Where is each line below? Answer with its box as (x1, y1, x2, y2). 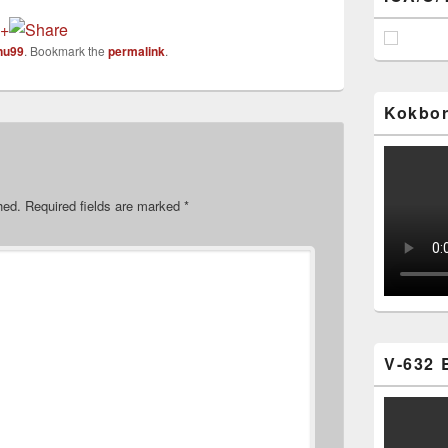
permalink (108, 42, 165, 60)
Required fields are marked (25, 196, 184, 215)
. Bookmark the (24, 42, 108, 59)
